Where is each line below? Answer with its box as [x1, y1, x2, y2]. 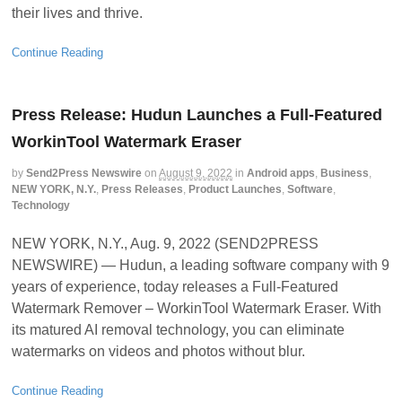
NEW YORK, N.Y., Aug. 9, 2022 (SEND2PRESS [12, 236, 319, 252]
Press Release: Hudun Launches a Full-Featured [12, 106, 382, 125]
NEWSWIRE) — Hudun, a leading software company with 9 [12, 258, 389, 274]
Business [320, 167, 369, 180]
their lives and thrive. [12, 5, 143, 22]
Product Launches [188, 183, 282, 197]
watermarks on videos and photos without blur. [12, 344, 305, 360]
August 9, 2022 [159, 167, 232, 180]
